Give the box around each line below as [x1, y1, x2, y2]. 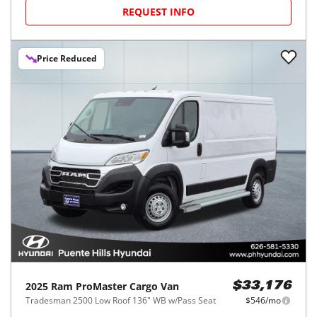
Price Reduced [37, 52, 97, 65]
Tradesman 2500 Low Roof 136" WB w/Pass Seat [25, 294, 216, 307]
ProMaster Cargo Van [76, 279, 179, 294]
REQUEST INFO [122, 5, 195, 19]
